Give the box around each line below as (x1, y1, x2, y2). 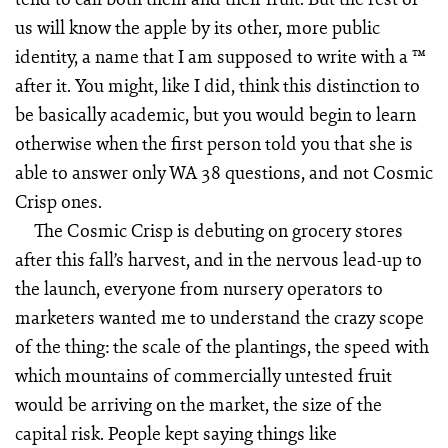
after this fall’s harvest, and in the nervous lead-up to (14, 246, 422, 273)
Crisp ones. (14, 188, 102, 215)
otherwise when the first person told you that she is (14, 130, 413, 157)
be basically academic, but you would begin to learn (14, 101, 416, 128)
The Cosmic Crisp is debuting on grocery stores (34, 217, 404, 244)
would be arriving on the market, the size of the (14, 391, 382, 418)
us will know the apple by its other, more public (14, 14, 380, 41)
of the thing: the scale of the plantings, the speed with (14, 333, 429, 360)
